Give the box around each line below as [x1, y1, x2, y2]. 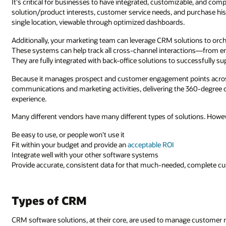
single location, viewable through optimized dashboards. [12, 17, 185, 27]
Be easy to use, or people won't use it [12, 130, 125, 140]
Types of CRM [12, 193, 87, 208]
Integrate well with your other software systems [12, 150, 159, 160]
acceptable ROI [128, 140, 175, 150]
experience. [12, 93, 47, 103]
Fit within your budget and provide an [12, 140, 128, 150]
